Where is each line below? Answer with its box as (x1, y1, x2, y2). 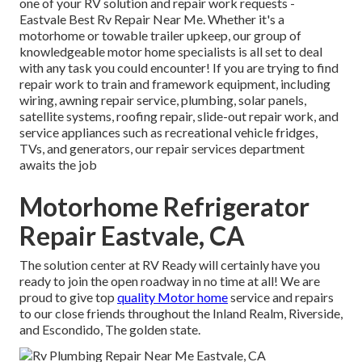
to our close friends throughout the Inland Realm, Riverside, (19, 305, 343, 322)
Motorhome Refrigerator (19, 191, 309, 223)
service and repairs (228, 289, 334, 305)
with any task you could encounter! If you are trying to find (19, 60, 339, 76)
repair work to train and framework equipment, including (19, 76, 330, 92)
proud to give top (19, 289, 117, 305)
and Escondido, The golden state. (19, 322, 200, 338)
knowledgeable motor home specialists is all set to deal (19, 44, 322, 60)
